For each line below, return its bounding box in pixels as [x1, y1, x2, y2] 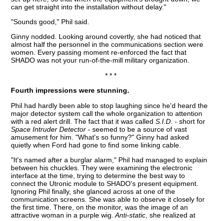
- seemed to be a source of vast [86, 125, 187, 133]
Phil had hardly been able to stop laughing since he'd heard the [11, 101, 208, 110]
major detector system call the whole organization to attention [11, 109, 203, 117]
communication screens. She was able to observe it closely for [11, 195, 205, 203]
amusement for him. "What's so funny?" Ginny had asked [11, 133, 189, 141]
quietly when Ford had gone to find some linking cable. [11, 141, 182, 149]
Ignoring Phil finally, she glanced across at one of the [11, 187, 176, 195]
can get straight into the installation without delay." [11, 2, 167, 11]
